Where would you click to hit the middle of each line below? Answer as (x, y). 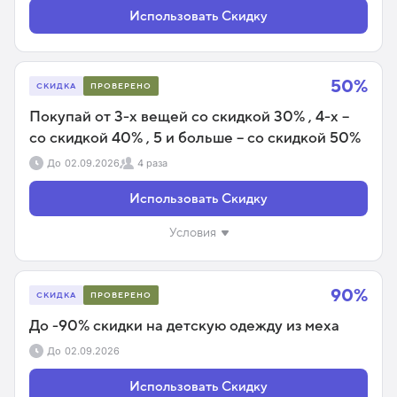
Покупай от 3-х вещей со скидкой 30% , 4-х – (189, 117)
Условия (192, 232)
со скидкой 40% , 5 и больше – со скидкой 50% (195, 138)
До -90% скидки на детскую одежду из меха (184, 326)
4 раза (152, 163)
